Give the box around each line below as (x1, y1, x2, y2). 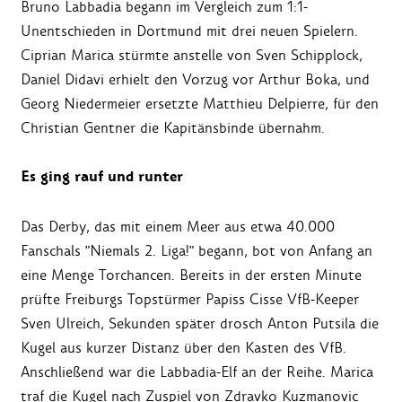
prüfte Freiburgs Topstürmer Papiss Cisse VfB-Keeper (21, 290, 359, 310)
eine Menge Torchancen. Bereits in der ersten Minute (21, 266, 362, 285)
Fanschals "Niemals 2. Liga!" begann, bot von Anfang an (21, 241, 372, 261)
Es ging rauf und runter (21, 166, 183, 188)
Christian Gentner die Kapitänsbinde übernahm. (21, 118, 325, 138)
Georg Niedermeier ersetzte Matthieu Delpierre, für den (21, 94, 379, 114)
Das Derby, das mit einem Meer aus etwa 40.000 (21, 217, 335, 237)
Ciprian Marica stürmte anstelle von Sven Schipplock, (21, 46, 363, 66)
